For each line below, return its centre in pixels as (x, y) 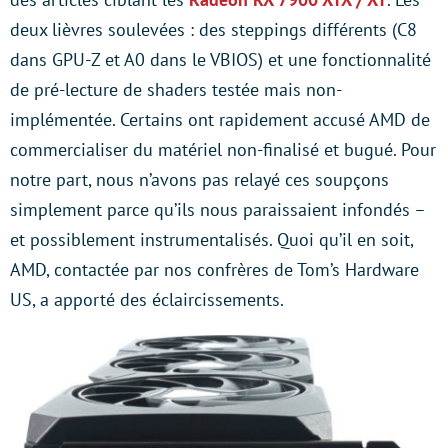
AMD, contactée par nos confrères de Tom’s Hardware (214, 269)
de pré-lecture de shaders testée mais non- (176, 89)
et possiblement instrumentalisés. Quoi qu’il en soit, (211, 239)
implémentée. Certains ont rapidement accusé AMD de (220, 119)
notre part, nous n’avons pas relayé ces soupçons (199, 179)
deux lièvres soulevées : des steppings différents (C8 (213, 29)
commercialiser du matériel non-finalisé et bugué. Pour (223, 149)
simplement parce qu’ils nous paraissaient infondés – (217, 209)
